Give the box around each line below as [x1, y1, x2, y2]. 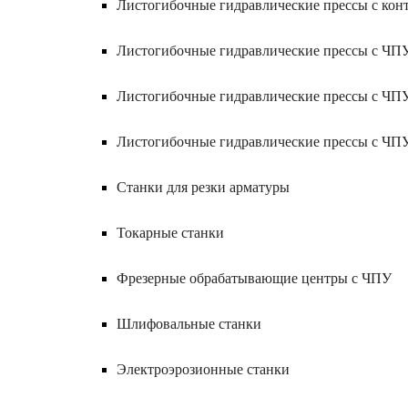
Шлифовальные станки [117, 316, 261, 331]
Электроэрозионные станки [117, 362, 290, 377]
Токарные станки [117, 225, 224, 240]
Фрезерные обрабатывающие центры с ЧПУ [117, 270, 392, 286]
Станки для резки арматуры [117, 179, 290, 195]
